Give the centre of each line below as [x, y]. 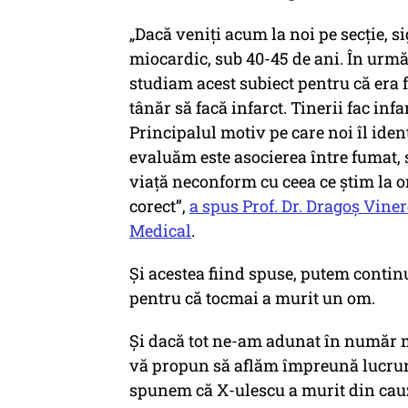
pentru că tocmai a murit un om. [252, 298]
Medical [160, 230]
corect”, [159, 206]
